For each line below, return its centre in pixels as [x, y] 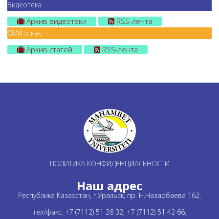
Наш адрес [109, 186]
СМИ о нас [25, 33]
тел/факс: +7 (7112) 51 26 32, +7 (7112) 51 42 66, [109, 212]
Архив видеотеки [55, 21]
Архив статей [48, 49]
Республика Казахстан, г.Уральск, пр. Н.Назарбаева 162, [109, 195]
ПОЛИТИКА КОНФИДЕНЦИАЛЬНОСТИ [109, 164]
